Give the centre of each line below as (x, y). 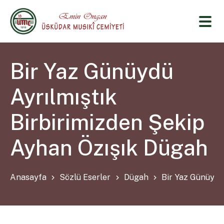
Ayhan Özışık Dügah (109, 148)
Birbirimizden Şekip (107, 122)
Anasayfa (28, 177)
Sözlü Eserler (85, 177)
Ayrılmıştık (64, 97)
